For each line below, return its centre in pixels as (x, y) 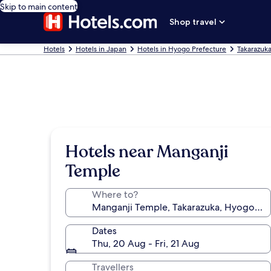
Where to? (115, 194)
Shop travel (193, 22)
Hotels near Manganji (147, 152)
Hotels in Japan (101, 49)
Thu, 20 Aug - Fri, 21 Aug (146, 243)
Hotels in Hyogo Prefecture (182, 49)
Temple (93, 171)
